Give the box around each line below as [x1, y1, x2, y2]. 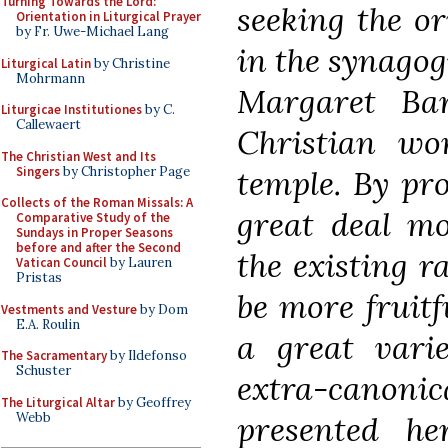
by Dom [137, 300, 188, 318]
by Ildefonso [107, 347, 187, 364]
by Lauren [107, 254, 172, 271]
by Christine [91, 54, 170, 72]
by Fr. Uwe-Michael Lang [16, 23, 169, 40]
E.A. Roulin [16, 315, 80, 333]
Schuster [16, 362, 71, 379]
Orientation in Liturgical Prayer [16, 8, 201, 25]
